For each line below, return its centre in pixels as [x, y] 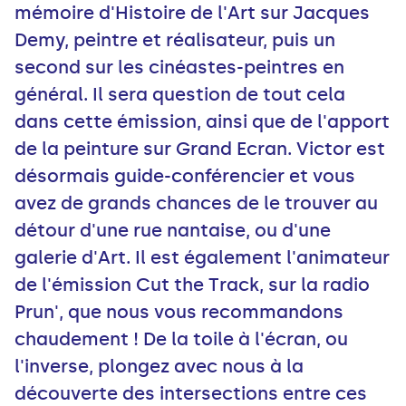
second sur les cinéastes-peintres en [179, 68]
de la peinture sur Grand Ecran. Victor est [200, 149]
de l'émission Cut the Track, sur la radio [192, 285]
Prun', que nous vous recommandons [179, 312]
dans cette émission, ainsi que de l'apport [202, 122]
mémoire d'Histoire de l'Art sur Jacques [192, 13]
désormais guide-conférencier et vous [185, 176]
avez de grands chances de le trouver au [196, 203]
